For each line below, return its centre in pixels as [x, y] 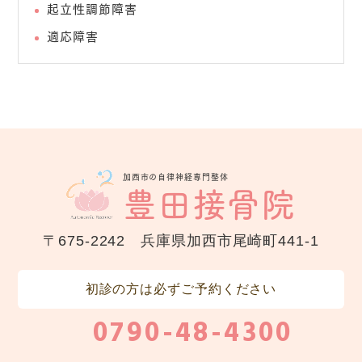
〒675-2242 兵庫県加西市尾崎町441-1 [181, 241]
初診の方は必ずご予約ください [181, 289]
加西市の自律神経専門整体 [175, 176]
